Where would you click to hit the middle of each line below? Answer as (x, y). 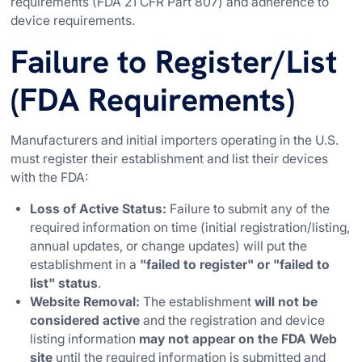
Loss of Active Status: (99, 208)
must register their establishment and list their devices (170, 159)
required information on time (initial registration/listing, (190, 227)
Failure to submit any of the (248, 208)
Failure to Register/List (174, 61)
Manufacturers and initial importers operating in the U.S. (175, 141)
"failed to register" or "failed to (235, 264)
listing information (85, 339)
